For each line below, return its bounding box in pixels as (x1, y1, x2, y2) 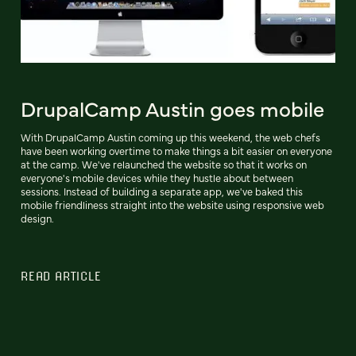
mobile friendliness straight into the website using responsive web (21, 198, 324, 212)
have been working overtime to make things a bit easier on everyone (21, 144, 332, 158)
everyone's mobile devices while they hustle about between (21, 171, 293, 185)
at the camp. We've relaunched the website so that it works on (21, 157, 307, 172)
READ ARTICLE (21, 269, 102, 284)
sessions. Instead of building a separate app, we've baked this (21, 184, 303, 199)
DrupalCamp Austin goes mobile (21, 94, 324, 123)
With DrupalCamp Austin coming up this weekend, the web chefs (21, 130, 320, 145)
